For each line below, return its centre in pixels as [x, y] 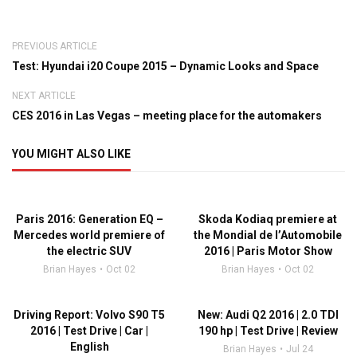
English [89, 347]
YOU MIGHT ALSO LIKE [71, 154]
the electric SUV [89, 251]
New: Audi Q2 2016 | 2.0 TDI [268, 315]
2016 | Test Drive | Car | [89, 331]
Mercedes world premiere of [89, 235]
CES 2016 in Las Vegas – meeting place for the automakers [167, 116]
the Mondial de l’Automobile [268, 235]
